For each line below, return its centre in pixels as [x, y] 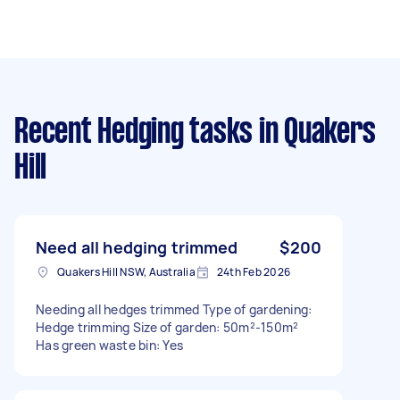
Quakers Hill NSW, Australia [126, 271]
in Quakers [314, 133]
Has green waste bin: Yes [109, 345]
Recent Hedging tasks [133, 133]
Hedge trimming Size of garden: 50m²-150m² [167, 327]
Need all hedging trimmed [137, 247]
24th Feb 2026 [253, 271]
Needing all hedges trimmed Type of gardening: [174, 309]
